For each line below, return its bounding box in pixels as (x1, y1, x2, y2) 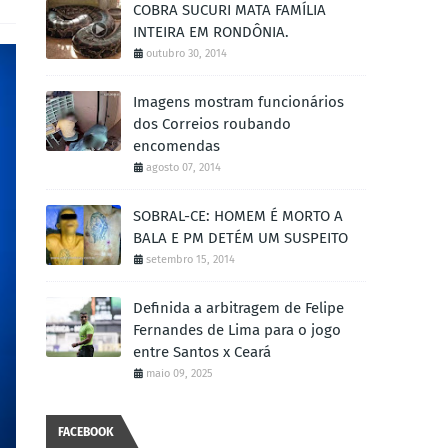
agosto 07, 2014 (146, 161, 221, 174)
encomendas (133, 137, 220, 155)
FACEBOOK (58, 425, 114, 439)
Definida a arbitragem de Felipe (133, 299, 344, 317)
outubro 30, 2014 (146, 47, 227, 60)
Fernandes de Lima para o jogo (133, 321, 341, 339)
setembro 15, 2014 (146, 253, 235, 266)
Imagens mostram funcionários (133, 93, 344, 111)
